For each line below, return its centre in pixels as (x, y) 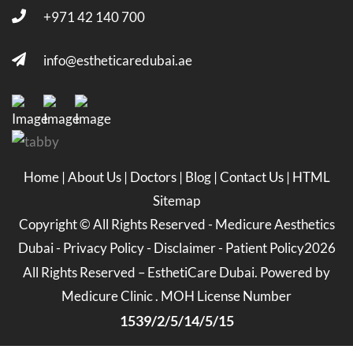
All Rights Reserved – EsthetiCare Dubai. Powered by (176, 272)
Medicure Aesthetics (275, 224)
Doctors (154, 177)
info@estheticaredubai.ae (118, 60)
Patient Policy (264, 248)
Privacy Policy (103, 248)
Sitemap (176, 201)
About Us (95, 177)
